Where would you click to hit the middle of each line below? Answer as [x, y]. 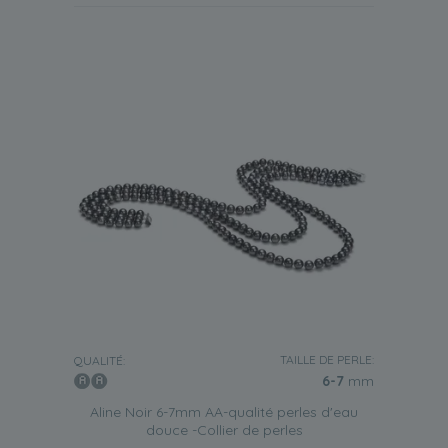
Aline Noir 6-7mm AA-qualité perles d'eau [224, 412]
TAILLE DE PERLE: [327, 359]
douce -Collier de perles [224, 430]
